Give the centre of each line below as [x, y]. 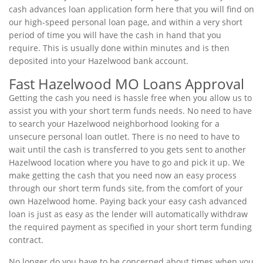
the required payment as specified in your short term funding [130, 227]
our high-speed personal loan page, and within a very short [126, 22]
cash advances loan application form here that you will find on [131, 9]
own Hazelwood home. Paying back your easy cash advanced [128, 201]
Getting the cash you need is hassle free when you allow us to [130, 98]
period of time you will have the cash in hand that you [115, 35]
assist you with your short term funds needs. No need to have [130, 111]
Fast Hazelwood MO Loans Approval [127, 84]
